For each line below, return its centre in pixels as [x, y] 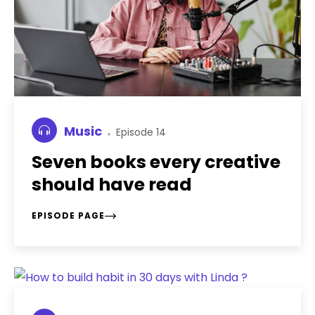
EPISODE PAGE [68, 216]
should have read [112, 185]
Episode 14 [140, 132]
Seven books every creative [156, 162]
